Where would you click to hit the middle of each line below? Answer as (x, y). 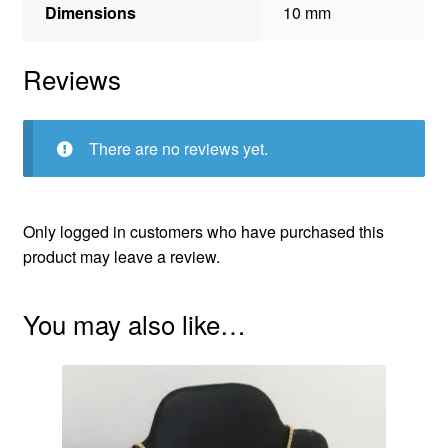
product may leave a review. (121, 257)
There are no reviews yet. (178, 149)
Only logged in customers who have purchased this (203, 232)
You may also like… (134, 323)
